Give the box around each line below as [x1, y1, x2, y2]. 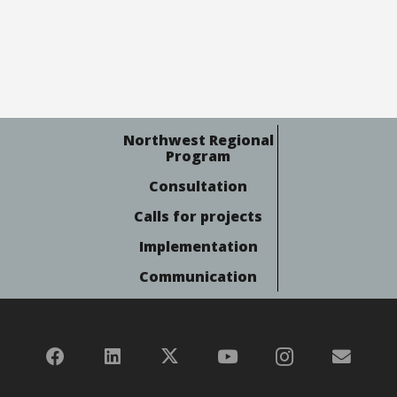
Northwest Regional [122, 129, 274, 150]
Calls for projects [134, 206, 262, 226]
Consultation [149, 175, 247, 196]
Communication [139, 266, 257, 286]
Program [166, 145, 230, 166]
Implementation [138, 236, 258, 256]
